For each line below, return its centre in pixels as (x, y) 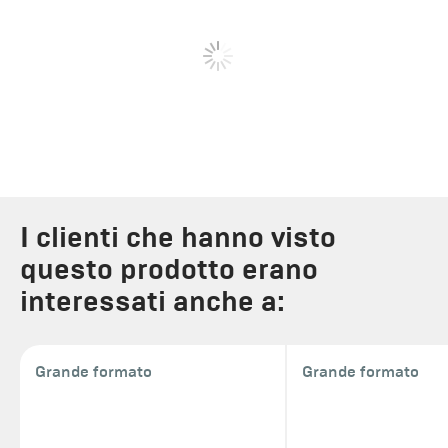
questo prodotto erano (169, 269)
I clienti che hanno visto (178, 237)
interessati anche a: (152, 301)
